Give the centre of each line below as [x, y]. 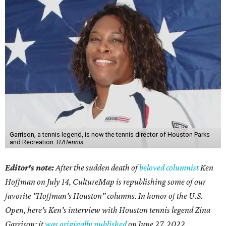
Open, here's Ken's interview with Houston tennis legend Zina [108, 210]
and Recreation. [33, 142]
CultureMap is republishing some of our [139, 182]
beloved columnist [170, 168]
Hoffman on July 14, [39, 182]
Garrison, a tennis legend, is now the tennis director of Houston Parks [109, 135]
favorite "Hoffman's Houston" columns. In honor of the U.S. [104, 196]
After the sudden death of [97, 168]
